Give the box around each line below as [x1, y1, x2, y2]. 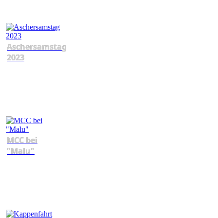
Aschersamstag [7, 41, 67, 52]
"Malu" [7, 145, 35, 156]
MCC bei [7, 134, 37, 145]
